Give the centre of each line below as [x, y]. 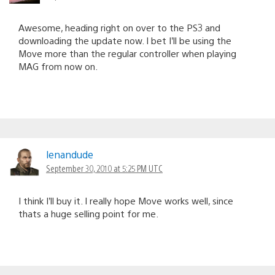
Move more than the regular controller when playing [127, 53]
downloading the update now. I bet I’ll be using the [125, 40]
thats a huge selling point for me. [88, 213]
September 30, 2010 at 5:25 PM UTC [104, 168]
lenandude [70, 154]
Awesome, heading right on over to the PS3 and [119, 27]
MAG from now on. [58, 66]
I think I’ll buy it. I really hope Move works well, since [126, 200]
